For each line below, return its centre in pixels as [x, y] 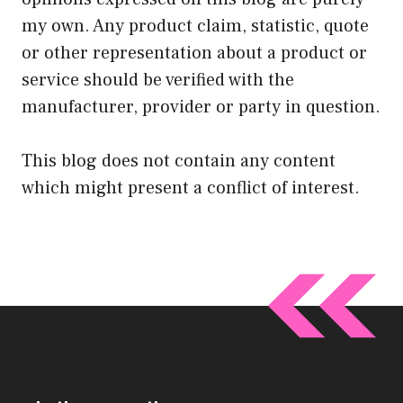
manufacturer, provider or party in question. [201, 107]
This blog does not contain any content [179, 161]
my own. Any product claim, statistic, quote [195, 27]
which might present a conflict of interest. [191, 188]
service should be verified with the [158, 81]
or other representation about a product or [194, 54]
